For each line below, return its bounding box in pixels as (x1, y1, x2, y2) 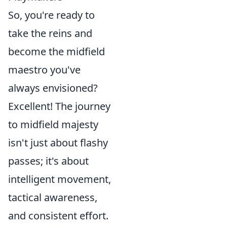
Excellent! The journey (8, 99, 110, 113)
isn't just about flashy (8, 136, 108, 149)
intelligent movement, (8, 172, 111, 186)
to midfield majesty (8, 118, 98, 131)
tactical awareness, (8, 191, 97, 204)
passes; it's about (8, 154, 89, 168)
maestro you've (8, 63, 81, 77)
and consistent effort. (8, 209, 108, 222)
